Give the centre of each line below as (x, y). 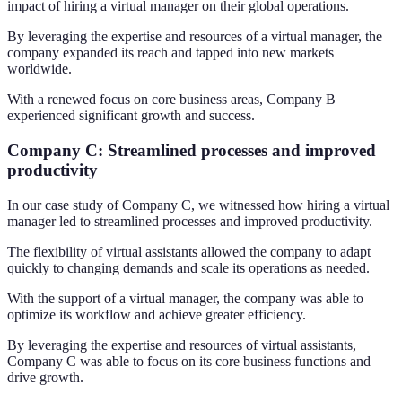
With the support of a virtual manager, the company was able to (185, 298)
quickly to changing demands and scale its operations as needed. (188, 267)
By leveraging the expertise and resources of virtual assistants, (182, 345)
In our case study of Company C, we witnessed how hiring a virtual (198, 205)
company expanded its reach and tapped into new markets (170, 53)
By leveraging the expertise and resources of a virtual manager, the (195, 37)
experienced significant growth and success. (131, 116)
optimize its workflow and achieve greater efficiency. (157, 314)
